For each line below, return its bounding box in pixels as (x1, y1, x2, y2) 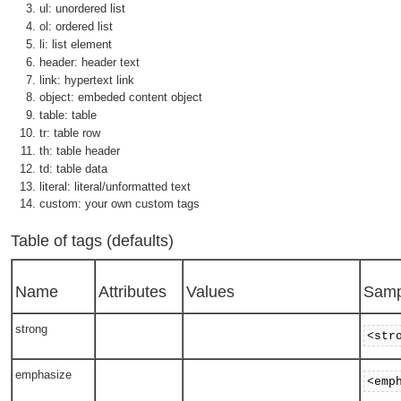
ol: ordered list (39, 20, 113, 34)
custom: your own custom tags (39, 197, 200, 211)
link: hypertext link (39, 73, 134, 87)
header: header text (39, 55, 140, 69)
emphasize (15, 368, 73, 382)
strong (15, 322, 48, 337)
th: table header (39, 143, 120, 158)
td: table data (39, 161, 107, 175)
